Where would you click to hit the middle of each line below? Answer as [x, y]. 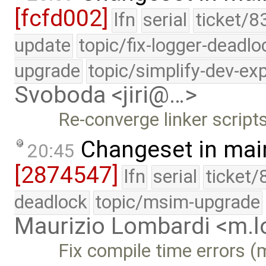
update [42, 46]
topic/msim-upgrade [178, 202]
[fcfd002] [61, 19]
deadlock [51, 202]
